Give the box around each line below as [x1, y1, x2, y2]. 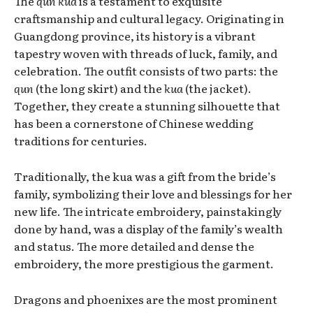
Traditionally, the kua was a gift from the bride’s [14, 167, 276, 184]
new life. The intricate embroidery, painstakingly [14, 202, 282, 219]
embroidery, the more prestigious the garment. [14, 254, 274, 272]
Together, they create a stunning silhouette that [14, 96, 280, 114]
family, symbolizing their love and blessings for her [14, 184, 292, 202]
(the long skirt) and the [34, 79, 164, 96]
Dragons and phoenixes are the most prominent [14, 290, 277, 307]
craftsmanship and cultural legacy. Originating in [14, 9, 284, 27]
